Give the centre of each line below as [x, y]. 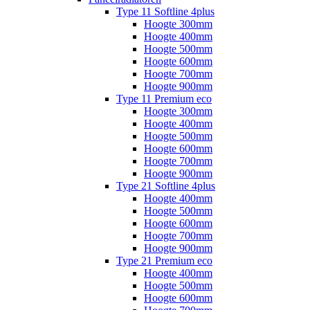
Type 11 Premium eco [164, 98]
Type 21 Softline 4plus [166, 185]
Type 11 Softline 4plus [165, 11]
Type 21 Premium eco [164, 260]
